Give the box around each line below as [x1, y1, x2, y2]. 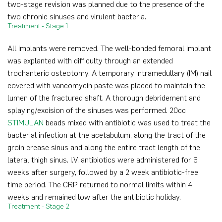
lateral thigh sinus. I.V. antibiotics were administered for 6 [7, 155, 198, 165]
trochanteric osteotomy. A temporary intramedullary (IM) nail [7, 68, 212, 78]
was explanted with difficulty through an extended [7, 55, 173, 65]
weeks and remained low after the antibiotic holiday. [7, 192, 181, 202]
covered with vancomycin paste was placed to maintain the [7, 80, 205, 90]
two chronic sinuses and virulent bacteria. [7, 11, 146, 21]
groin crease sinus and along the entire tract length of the [7, 142, 200, 152]
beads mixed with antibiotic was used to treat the [44, 117, 211, 127]
